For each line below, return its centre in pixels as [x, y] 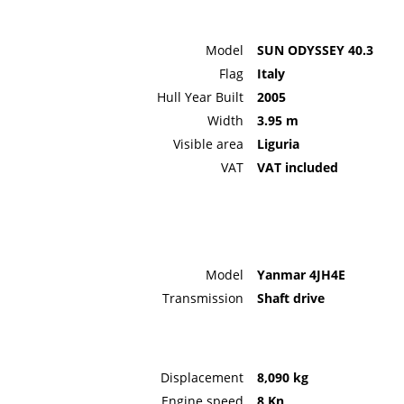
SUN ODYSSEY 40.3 [315, 50]
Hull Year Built [200, 97]
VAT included [297, 168]
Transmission [202, 298]
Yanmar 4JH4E [301, 275]
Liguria [278, 144]
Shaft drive [290, 298]
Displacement [202, 378]
